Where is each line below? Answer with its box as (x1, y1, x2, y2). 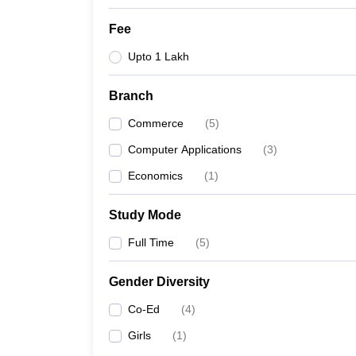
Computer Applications (128, 143, 242, 156)
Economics (128, 169, 183, 182)
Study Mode (109, 208, 181, 222)
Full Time (128, 236, 174, 249)
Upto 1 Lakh (128, 50, 189, 63)
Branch (109, 89, 153, 103)
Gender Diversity (109, 275, 210, 288)
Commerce (128, 117, 184, 130)
